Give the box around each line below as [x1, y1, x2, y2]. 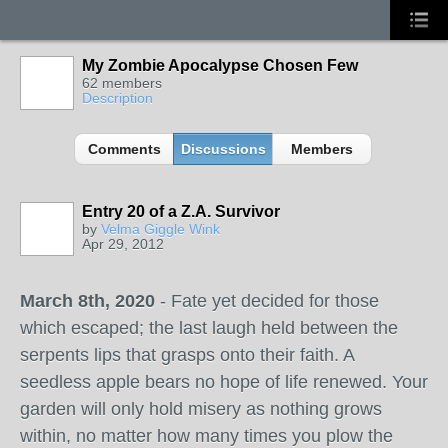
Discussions [180, 141, 266, 157]
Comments [87, 141, 161, 157]
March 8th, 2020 [20, 291, 155, 311]
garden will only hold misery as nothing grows [20, 399, 382, 419]
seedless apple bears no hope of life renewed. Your [20, 372, 428, 392]
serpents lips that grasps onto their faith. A [20, 345, 354, 365]
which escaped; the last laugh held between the [20, 318, 398, 338]
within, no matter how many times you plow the [20, 426, 393, 446]
